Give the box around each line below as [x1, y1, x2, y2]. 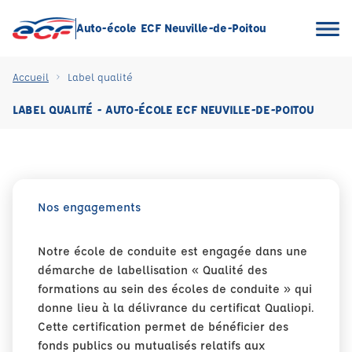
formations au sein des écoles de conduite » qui [38, 281, 312, 296]
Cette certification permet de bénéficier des [38, 319, 288, 334]
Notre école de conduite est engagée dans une [38, 244, 307, 258]
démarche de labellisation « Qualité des [38, 262, 267, 277]
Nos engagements [38, 200, 141, 214]
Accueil [13, 70, 49, 83]
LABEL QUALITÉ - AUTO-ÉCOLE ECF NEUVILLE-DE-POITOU [13, 102, 314, 117]
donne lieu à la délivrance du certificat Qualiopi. [38, 300, 314, 315]
